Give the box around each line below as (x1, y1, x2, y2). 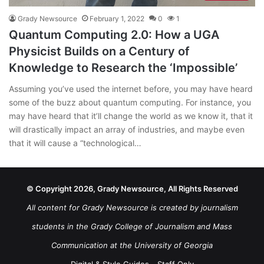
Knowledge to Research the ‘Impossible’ (9, 61, 240, 75)
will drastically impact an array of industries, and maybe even (9, 124, 245, 135)
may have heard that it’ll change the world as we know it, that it (9, 111, 253, 121)
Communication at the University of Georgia (51, 240, 213, 250)
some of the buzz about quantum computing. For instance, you (9, 97, 251, 108)
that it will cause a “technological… (9, 138, 141, 148)
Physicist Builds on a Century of (9, 44, 190, 59)
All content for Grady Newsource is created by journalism (26, 203, 238, 213)
